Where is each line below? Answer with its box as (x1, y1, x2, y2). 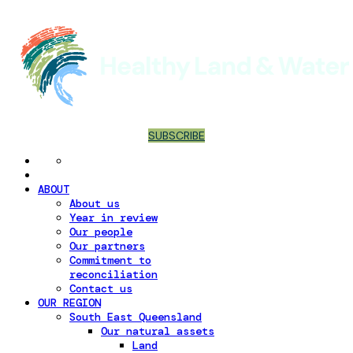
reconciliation (69, 267, 158, 281)
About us (69, 196, 120, 210)
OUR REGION (38, 295, 101, 310)
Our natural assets (101, 324, 214, 338)
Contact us (69, 281, 132, 295)
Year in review (69, 210, 158, 225)
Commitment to (69, 253, 151, 267)
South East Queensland (69, 310, 202, 324)
